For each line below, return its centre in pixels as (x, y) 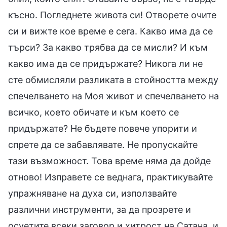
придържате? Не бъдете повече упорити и (103, 128)
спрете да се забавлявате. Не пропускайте (103, 144)
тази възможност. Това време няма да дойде (109, 161)
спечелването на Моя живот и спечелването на (113, 96)
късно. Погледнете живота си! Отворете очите (112, 15)
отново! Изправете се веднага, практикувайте (110, 177)
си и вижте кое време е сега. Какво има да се (110, 31)
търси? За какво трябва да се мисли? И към (108, 47)
